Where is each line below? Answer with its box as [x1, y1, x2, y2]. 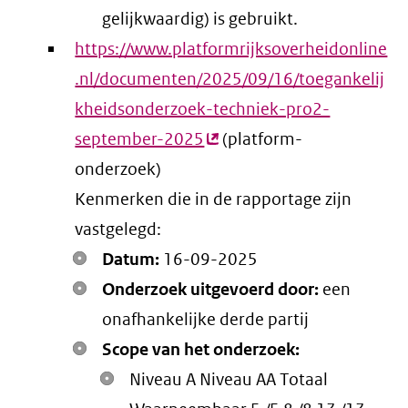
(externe [204, 128, 269, 150]
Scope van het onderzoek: [102, 339, 301, 361]
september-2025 [75, 128, 205, 150]
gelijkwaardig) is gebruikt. [102, 8, 299, 30]
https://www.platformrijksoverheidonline [75, 38, 388, 60]
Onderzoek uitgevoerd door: [102, 279, 320, 301]
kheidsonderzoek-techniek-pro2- [75, 98, 331, 120]
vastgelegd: [75, 219, 162, 240]
